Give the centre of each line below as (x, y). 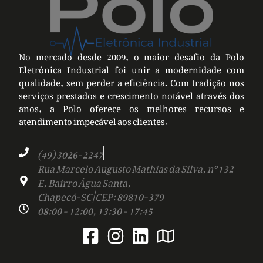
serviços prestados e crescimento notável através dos (131, 94)
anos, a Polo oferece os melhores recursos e (131, 107)
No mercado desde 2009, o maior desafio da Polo (131, 55)
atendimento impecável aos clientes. (93, 119)
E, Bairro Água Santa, (84, 181)
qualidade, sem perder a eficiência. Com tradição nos (131, 81)
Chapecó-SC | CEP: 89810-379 (100, 195)
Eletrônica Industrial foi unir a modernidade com (131, 68)
